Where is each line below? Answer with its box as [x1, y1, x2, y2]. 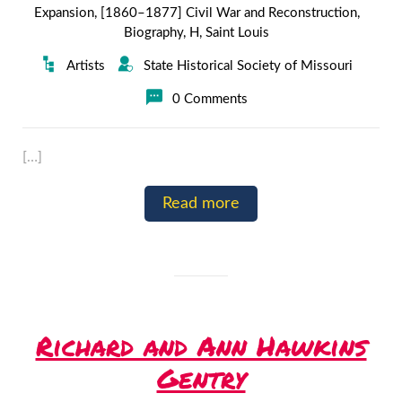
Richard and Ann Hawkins [35, 327, 367, 365]
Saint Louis [205, 26, 269, 39]
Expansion [33, 6, 94, 20]
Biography [124, 26, 183, 39]
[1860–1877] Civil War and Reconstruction [100, 6, 357, 20]
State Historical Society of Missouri [144, 59, 353, 73]
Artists [66, 59, 105, 73]
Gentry [156, 359, 246, 398]
